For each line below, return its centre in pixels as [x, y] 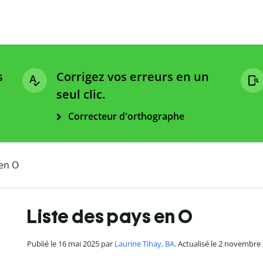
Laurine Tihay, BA [144, 244]
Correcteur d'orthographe [126, 117]
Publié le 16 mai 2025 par [71, 244]
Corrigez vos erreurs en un [133, 77]
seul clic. [81, 95]
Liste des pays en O [110, 217]
